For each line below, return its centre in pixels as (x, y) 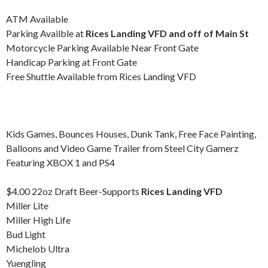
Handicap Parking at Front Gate (71, 62)
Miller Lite (27, 205)
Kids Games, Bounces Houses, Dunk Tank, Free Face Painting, (131, 134)
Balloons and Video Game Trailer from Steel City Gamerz (122, 148)
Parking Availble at (46, 33)
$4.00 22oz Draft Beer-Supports (74, 191)
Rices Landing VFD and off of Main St (167, 33)
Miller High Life (38, 220)
